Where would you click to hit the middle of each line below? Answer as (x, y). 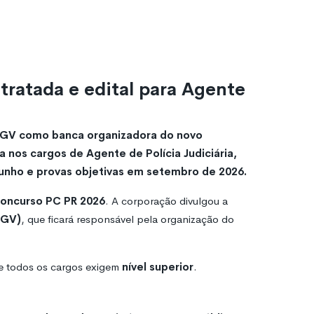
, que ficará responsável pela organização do (128, 219)
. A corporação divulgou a (166, 200)
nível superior (158, 266)
